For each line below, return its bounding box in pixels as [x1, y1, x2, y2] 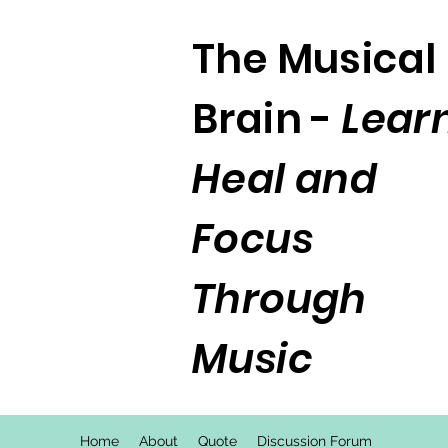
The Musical [192, 31, 437, 87]
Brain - [192, 91, 343, 147]
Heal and [192, 151, 378, 207]
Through [192, 271, 367, 327]
